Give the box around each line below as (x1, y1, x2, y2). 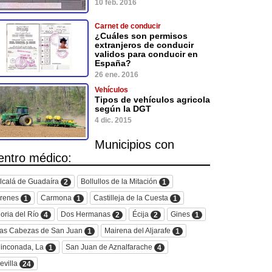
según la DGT (95, 103, 151, 114)
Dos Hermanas (61, 209, 112, 219)
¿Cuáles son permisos (95, 31, 188, 41)
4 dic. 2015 (95, 115, 132, 124)
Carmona (41, 193, 73, 202)
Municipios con (95, 137, 174, 151)
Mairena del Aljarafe (104, 226, 172, 235)
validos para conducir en (95, 49, 198, 59)
